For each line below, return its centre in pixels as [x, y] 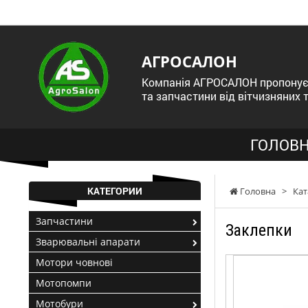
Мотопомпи [64, 283]
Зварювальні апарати [88, 242]
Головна [257, 191]
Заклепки [259, 230]
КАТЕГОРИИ [115, 191]
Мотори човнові [74, 262]
